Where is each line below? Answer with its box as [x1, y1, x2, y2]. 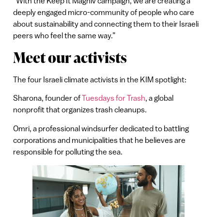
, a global [145, 93, 173, 103]
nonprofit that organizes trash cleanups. [13, 105, 147, 114]
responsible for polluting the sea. [13, 147, 123, 156]
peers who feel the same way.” [13, 31, 115, 40]
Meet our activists [13, 46, 127, 67]
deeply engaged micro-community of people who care [13, 8, 194, 17]
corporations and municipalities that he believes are [13, 135, 186, 144]
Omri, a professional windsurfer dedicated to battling [13, 124, 189, 133]
